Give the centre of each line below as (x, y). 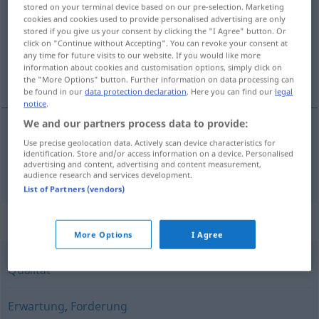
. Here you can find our (231, 91)
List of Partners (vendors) (74, 189)
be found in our (54, 91)
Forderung (99, 306)
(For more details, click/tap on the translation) (114, 44)
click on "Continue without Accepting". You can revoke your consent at (156, 43)
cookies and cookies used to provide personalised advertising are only (155, 19)
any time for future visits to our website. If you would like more (142, 55)
